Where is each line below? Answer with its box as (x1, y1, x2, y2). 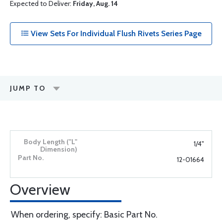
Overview (10, 180, 70, 199)
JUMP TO (10, 84, 46, 93)
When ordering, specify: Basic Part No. (11, 209, 158, 220)
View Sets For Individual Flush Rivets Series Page (28, 29, 202, 38)
